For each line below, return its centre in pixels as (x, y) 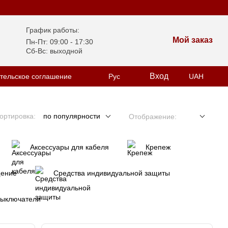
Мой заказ (193, 40)
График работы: (53, 30)
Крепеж (158, 147)
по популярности (72, 116)
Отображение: (153, 117)
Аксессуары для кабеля (69, 147)
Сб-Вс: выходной (54, 51)
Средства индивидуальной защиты (112, 173)
